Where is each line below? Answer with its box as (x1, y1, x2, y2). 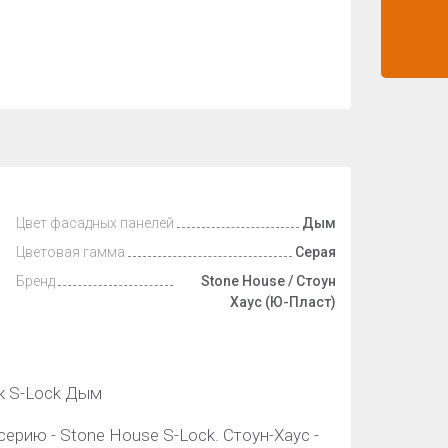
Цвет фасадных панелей (16, 215, 174, 231)
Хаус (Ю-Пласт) (230, 294, 336, 310)
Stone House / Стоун (201, 273, 336, 289)
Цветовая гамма (16, 244, 125, 260)
